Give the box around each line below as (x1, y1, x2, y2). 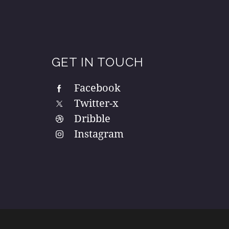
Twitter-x (74, 96, 119, 110)
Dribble (74, 111, 111, 125)
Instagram (74, 127, 124, 141)
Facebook (74, 81, 121, 95)
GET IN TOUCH (52, 55, 144, 70)
